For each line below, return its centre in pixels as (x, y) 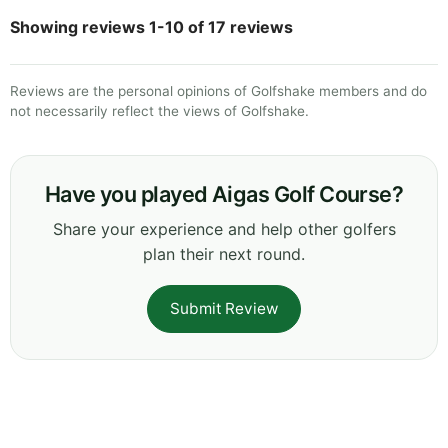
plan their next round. (224, 253)
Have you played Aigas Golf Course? (224, 193)
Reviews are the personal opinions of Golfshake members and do (218, 90)
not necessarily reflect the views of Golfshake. (159, 110)
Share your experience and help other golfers (224, 228)
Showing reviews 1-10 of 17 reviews (151, 26)
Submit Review (224, 308)
